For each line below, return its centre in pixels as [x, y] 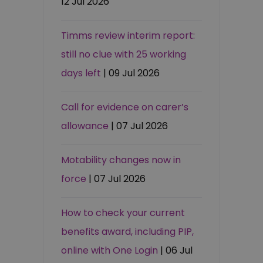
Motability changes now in [121, 160]
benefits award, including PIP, [128, 232]
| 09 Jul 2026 [132, 73]
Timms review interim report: [128, 36]
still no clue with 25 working [124, 55]
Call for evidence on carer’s [125, 107]
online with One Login [110, 251]
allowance [85, 126]
